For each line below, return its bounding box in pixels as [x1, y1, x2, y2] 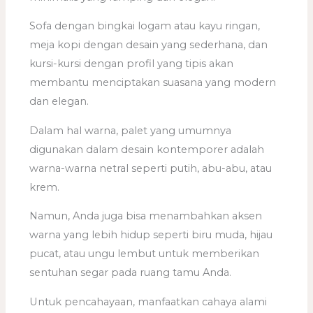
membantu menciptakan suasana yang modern [29, 76, 277, 89]
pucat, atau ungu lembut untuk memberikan [29, 247, 260, 261]
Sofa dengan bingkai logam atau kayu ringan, [29, 20, 261, 33]
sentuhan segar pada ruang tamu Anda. [29, 266, 232, 279]
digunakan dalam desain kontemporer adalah [29, 143, 265, 156]
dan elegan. [29, 95, 89, 108]
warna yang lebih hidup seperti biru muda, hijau [29, 228, 273, 242]
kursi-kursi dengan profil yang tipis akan [29, 57, 234, 71]
